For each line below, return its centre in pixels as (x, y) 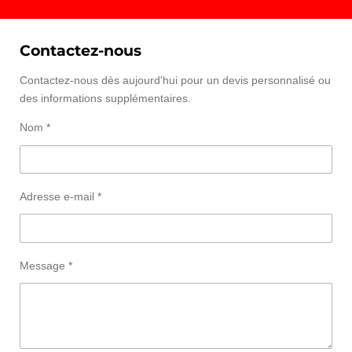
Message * (46, 265)
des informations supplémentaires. (105, 99)
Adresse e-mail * (60, 196)
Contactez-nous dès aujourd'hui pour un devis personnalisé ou (175, 81)
